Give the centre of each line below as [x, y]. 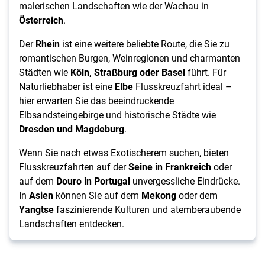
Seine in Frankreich [170, 167]
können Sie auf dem [97, 195]
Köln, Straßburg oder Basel [128, 72]
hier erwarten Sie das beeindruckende [96, 101]
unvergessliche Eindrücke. [185, 181]
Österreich [41, 20]
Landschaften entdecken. [72, 224]
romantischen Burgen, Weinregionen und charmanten [130, 58]
